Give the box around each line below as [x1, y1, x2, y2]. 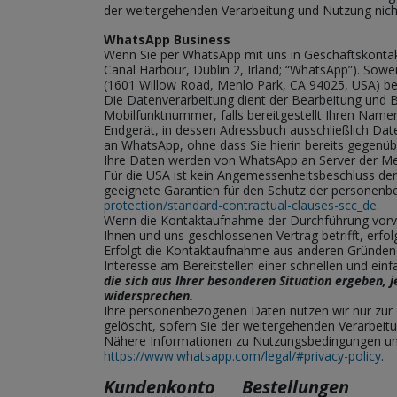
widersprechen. [104, 287, 193, 304]
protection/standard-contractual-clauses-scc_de [104, 197, 377, 214]
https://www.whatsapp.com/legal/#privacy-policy [104, 347, 381, 364]
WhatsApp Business [104, 31, 230, 48]
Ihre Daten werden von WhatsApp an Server [104, 152, 359, 168]
